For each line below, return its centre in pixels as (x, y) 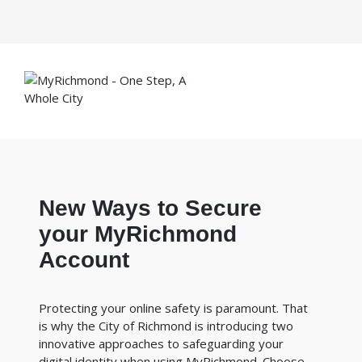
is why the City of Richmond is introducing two (166, 326)
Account (84, 260)
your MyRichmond (138, 234)
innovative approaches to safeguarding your (161, 344)
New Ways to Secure (150, 208)
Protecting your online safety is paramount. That (173, 308)
